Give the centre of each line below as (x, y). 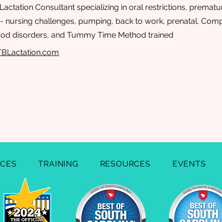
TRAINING (58, 164)
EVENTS (189, 164)
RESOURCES (125, 164)
